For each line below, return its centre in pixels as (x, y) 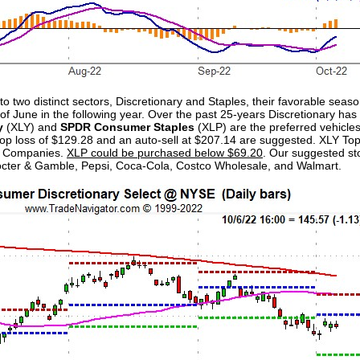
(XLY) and (32, 127)
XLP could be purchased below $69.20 (165, 153)
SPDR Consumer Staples (127, 127)
